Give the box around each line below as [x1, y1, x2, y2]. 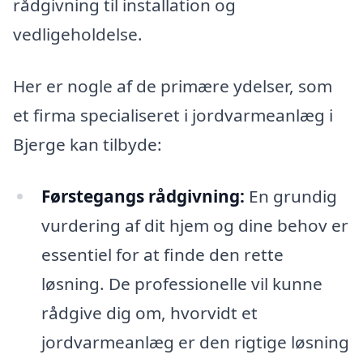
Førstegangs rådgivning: [41, 184, 245, 207]
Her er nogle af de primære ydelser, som [13, 75, 332, 98]
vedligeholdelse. [13, 23, 143, 46]
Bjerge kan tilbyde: [13, 133, 162, 156]
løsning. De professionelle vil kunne [41, 271, 322, 295]
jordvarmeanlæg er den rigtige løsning [41, 330, 349, 353]
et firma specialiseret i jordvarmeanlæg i [13, 104, 333, 127]
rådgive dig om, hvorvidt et [41, 301, 258, 324]
